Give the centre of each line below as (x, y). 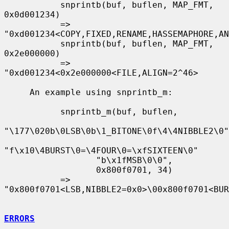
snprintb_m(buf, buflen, (32, 111)
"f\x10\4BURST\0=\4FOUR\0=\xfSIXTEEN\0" (101, 150)
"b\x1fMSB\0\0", (50, 160)
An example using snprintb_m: (17, 92)
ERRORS (19, 218)
